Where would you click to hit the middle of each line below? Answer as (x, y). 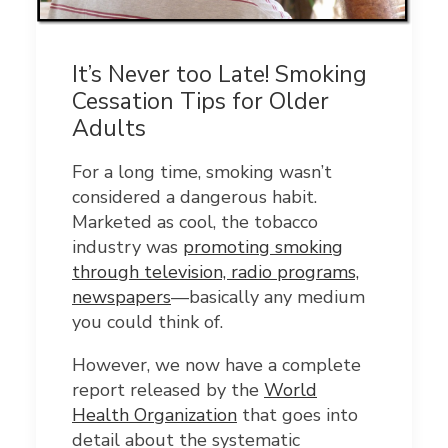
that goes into (297, 415)
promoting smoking (263, 247)
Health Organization (154, 415)
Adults (109, 129)
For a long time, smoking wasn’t (202, 172)
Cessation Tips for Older (200, 102)
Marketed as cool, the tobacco (195, 222)
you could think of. (147, 322)
